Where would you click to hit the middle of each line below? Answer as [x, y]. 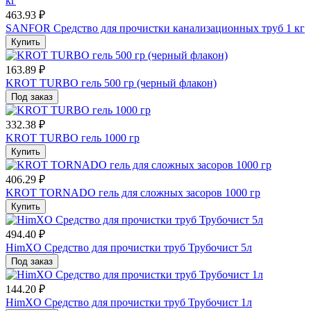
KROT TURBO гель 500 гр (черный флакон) [111, 83]
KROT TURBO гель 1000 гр [73, 137]
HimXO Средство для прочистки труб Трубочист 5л [129, 247]
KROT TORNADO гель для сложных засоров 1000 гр [133, 192]
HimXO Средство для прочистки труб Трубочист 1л [129, 302]
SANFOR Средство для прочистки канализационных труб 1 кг [155, 28]
